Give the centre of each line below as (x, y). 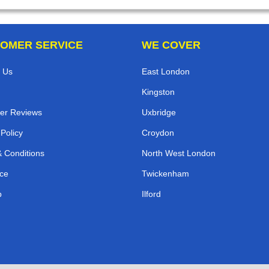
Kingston (158, 92)
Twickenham (165, 174)
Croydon (158, 133)
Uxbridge (159, 113)
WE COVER (171, 45)
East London (166, 72)
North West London (179, 153)
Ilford (151, 194)
